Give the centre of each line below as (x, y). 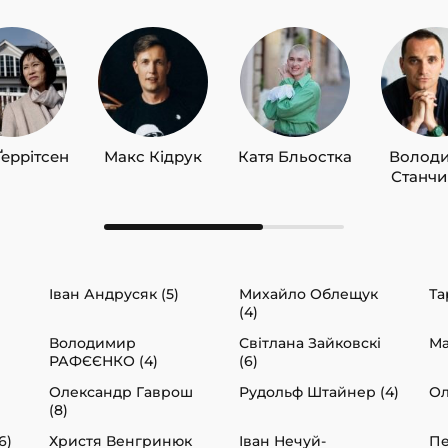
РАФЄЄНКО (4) (103, 360)
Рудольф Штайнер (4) (319, 391)
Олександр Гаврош (121, 391)
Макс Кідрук (153, 156)
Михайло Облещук (308, 293)
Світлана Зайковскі (310, 342)
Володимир (92, 342)
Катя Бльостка (294, 156)
